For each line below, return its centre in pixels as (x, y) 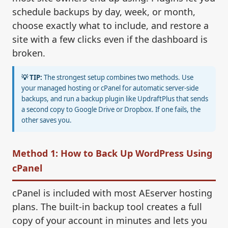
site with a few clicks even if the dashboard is (110, 39)
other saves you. (47, 120)
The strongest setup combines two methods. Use (118, 78)
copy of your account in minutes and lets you (110, 221)
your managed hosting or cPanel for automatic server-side (110, 88)
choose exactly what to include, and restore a (110, 26)
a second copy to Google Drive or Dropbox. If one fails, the (111, 110)
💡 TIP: (32, 78)
